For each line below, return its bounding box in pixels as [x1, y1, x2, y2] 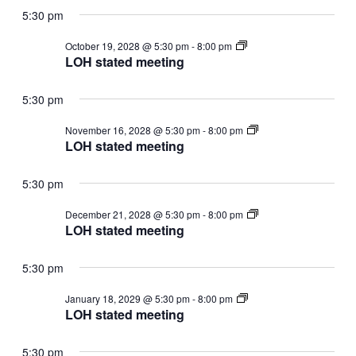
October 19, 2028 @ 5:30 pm [64, 38, 189, 52]
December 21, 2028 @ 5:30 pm [64, 207, 200, 221]
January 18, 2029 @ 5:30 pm [64, 291, 190, 305]
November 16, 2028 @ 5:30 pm [64, 122, 200, 137]
